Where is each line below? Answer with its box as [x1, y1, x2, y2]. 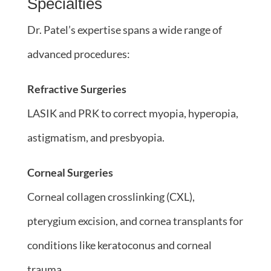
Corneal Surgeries [27, 165, 113, 179]
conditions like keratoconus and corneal [27, 238, 212, 252]
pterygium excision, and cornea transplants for [27, 214, 243, 227]
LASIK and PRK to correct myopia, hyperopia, [27, 106, 238, 120]
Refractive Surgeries [27, 82, 126, 96]
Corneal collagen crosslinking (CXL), [27, 189, 195, 203]
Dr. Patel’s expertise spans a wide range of [27, 22, 222, 36]
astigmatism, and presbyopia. [27, 130, 165, 144]
